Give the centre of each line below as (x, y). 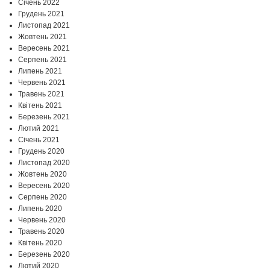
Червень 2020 (42, 220)
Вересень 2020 (44, 186)
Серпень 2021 (42, 60)
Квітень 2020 (40, 243)
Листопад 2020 (44, 163)
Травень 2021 (41, 94)
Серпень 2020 (42, 197)
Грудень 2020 (41, 152)
